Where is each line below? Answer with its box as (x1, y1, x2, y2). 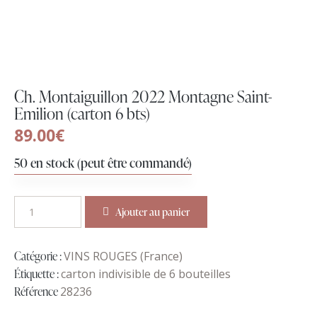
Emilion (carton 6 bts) (14, 103, 150, 125)
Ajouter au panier (115, 204, 190, 219)
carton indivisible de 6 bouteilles (61, 265, 231, 282)
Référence (14, 283, 60, 299)
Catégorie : (14, 248, 64, 264)
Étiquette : (14, 265, 61, 282)
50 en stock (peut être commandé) (14, 153, 192, 171)
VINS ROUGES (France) (64, 248, 183, 264)
